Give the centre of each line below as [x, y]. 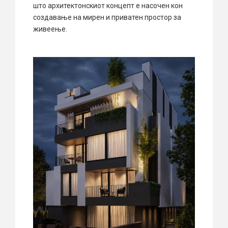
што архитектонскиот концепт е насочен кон [108, 5]
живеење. [50, 29]
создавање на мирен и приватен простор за [107, 17]
